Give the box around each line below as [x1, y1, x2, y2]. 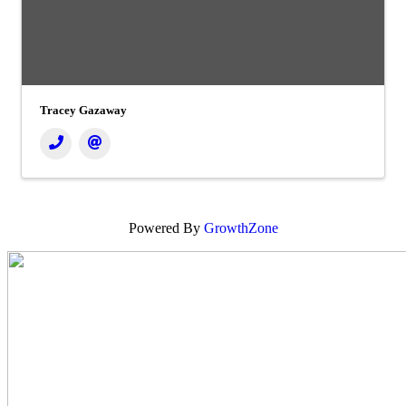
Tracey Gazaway [40, 102, 127, 117]
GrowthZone [203, 219, 278, 236]
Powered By [128, 219, 204, 236]
